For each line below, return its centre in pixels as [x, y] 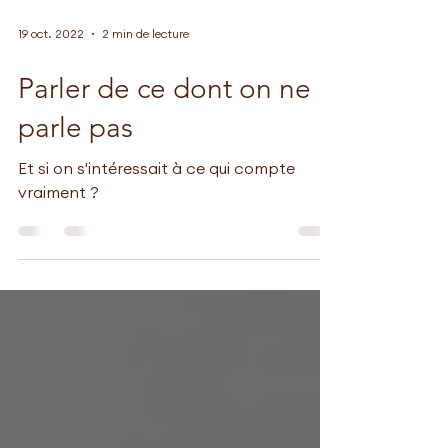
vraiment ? [58, 248]
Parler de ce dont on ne [164, 143]
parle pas [75, 182]
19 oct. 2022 [51, 88]
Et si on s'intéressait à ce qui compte [156, 224]
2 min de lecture [145, 88]
